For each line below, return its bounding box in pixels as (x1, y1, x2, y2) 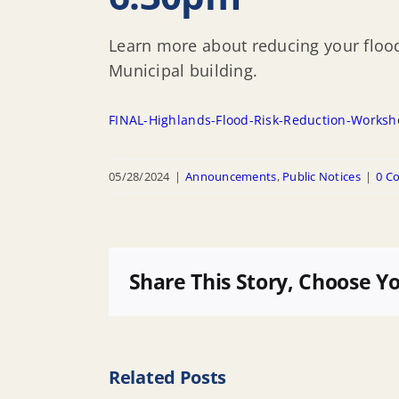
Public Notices (282, 167, 361, 184)
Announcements (184, 167, 277, 184)
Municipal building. (109, 59, 258, 81)
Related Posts (109, 364, 227, 389)
